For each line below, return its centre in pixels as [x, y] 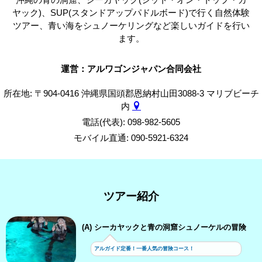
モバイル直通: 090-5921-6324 [131, 138]
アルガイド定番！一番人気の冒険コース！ [144, 249]
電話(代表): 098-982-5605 [131, 122]
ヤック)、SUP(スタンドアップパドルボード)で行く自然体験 [131, 13]
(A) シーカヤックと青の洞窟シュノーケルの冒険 [164, 227]
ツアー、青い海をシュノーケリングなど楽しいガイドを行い [131, 25]
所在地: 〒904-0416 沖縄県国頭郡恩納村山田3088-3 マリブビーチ [131, 93]
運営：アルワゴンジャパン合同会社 [131, 69]
